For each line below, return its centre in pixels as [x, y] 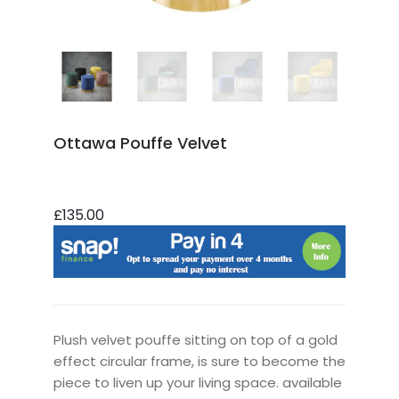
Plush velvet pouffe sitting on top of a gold [195, 340]
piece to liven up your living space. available [198, 383]
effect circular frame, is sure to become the [199, 362]
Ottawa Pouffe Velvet [140, 142]
